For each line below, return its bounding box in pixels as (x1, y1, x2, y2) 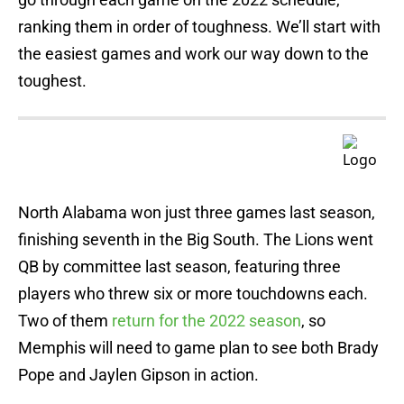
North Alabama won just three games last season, (18, 203, 375, 223)
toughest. (18, 71, 87, 91)
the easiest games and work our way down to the (18, 44, 369, 64)
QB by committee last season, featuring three (18, 257, 341, 277)
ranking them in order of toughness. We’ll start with (18, 17, 381, 37)
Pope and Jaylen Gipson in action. (18, 365, 259, 385)
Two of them (18, 311, 112, 331)
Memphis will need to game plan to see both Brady (18, 338, 379, 358)
